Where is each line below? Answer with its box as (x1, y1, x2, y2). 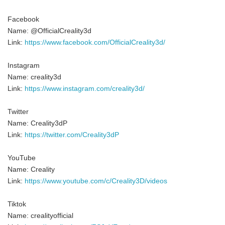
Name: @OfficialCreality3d (8, 27, 95, 35)
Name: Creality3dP (8, 120, 67, 127)
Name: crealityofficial (8, 212, 73, 219)
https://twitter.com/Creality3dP (25, 131, 119, 139)
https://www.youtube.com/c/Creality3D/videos (25, 177, 167, 185)
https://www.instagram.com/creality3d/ (25, 85, 145, 92)
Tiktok (8, 200, 26, 208)
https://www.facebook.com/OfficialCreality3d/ (25, 39, 165, 46)
